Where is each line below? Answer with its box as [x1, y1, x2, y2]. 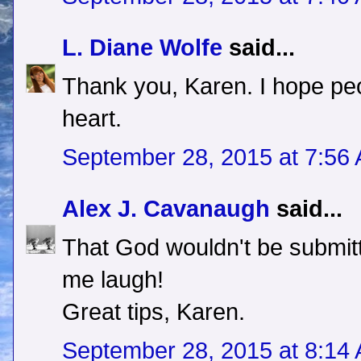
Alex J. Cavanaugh [62, 196, 270, 222]
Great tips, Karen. [62, 299, 245, 326]
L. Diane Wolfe [62, 35, 222, 61]
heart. [62, 106, 122, 132]
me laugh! [62, 267, 164, 293]
